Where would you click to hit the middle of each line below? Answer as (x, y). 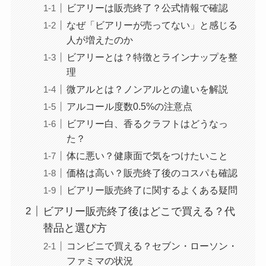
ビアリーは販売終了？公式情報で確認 (147, 7)
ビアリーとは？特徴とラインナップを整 (152, 57)
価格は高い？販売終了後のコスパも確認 (152, 172)
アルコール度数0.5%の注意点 (129, 106)
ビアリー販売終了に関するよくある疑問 (152, 190)
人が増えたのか (99, 39)
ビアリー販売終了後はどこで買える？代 (139, 211)
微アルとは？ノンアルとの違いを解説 (147, 89)
